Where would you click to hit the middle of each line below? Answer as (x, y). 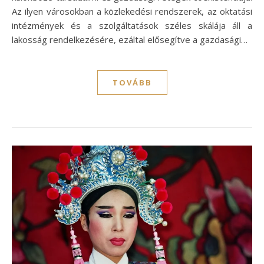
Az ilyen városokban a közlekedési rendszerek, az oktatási (132, 11)
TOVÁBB (132, 83)
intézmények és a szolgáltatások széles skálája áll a (132, 26)
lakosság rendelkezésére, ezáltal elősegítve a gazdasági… (130, 40)
